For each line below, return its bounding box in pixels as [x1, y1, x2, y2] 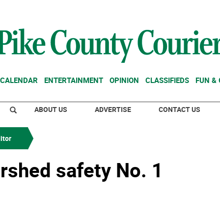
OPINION [110, 75, 139, 85]
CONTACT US [159, 105, 200, 114]
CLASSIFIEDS [145, 75, 189, 85]
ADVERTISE [95, 105, 131, 114]
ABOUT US [34, 105, 67, 114]
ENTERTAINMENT [44, 75, 103, 85]
